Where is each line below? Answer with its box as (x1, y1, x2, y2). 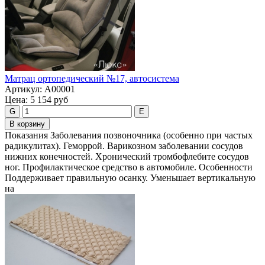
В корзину (9, 119, 45, 129)
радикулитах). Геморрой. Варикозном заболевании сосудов (5, 141, 243, 151)
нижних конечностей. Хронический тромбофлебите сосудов (5, 151, 249, 162)
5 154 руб (30, 95, 68, 105)
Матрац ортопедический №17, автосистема (5, 73, 179, 84)
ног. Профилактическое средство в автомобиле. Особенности (5, 162, 253, 173)
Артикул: (5, 84, 42, 95)
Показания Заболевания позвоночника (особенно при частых (5, 130, 253, 141)
